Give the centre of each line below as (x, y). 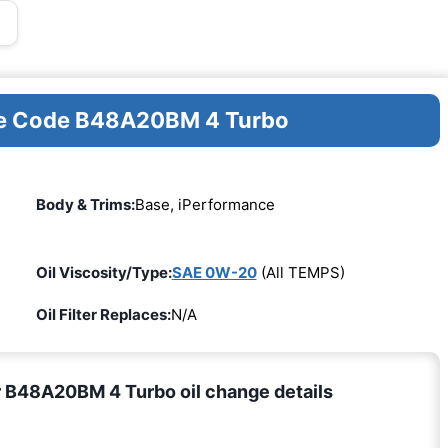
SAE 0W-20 (214, 272)
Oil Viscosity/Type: (103, 272)
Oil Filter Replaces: (103, 314)
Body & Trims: (85, 205)
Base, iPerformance (204, 205)
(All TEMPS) (300, 272)
